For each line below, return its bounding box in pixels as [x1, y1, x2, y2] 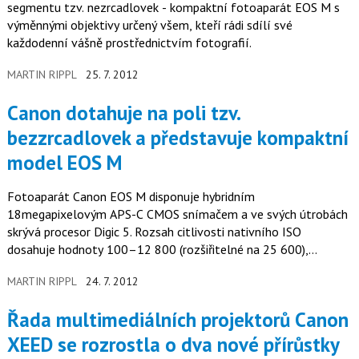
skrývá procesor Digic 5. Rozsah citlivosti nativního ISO [6, 223, 301, 240]
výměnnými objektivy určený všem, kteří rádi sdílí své [6, 17, 292, 34]
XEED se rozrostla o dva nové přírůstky [6, 331, 340, 357]
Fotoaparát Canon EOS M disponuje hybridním [6, 188, 255, 204]
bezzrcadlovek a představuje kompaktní [6, 124, 349, 151]
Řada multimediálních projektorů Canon [6, 306, 19, 333]
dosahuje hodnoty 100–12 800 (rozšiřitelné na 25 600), [6, 240, 309, 257]
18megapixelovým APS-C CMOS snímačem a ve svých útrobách [6, 205, 348, 222]
